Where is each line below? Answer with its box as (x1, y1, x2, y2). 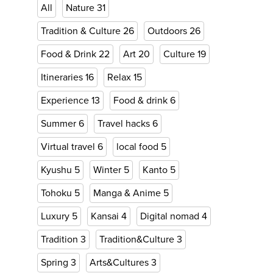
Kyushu (41, 164, 74, 176)
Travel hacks (97, 118, 152, 130)
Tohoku (41, 187, 74, 199)
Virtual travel (41, 141, 97, 153)
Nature (66, 2, 97, 14)
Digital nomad (140, 210, 202, 222)
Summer (41, 118, 79, 130)
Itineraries (41, 71, 85, 83)
